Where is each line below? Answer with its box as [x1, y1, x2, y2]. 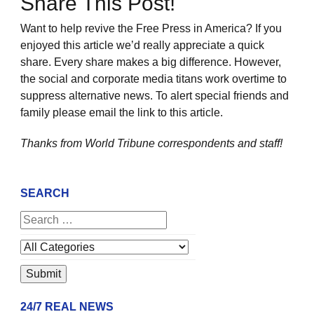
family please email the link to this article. [20, 107, 223, 119]
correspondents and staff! [158, 137, 282, 150]
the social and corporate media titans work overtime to [20, 73, 287, 86]
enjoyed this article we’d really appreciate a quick [20, 39, 264, 52]
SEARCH [20, 187, 69, 200]
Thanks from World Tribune [20, 137, 158, 150]
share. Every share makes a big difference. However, [20, 56, 281, 69]
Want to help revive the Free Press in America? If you [20, 22, 282, 35]
